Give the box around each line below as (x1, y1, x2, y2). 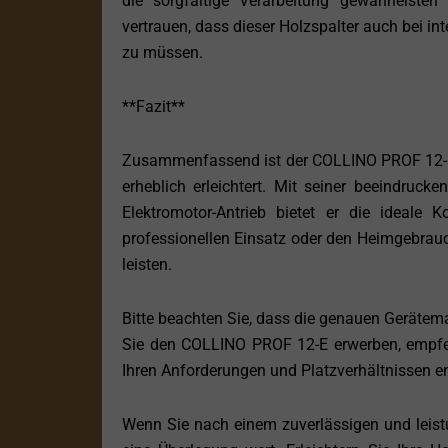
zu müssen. (122, 43, 203, 63)
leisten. (122, 255, 172, 275)
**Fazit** (122, 97, 185, 117)
